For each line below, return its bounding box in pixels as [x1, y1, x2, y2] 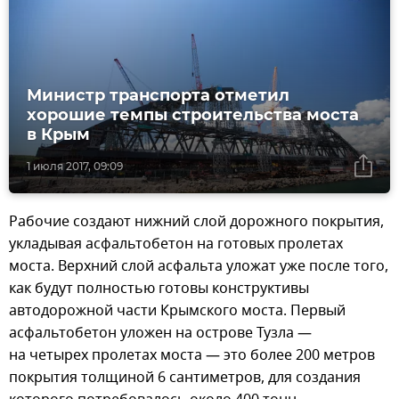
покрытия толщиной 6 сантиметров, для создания [9, 366, 361, 388]
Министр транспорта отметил [27, 85, 289, 105]
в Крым [27, 124, 90, 144]
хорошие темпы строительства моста [27, 104, 359, 125]
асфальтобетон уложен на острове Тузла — [9, 322, 312, 344]
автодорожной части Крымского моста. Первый [9, 299, 346, 322]
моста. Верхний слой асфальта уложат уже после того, [9, 255, 388, 277]
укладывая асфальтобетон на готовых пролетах [9, 232, 343, 255]
